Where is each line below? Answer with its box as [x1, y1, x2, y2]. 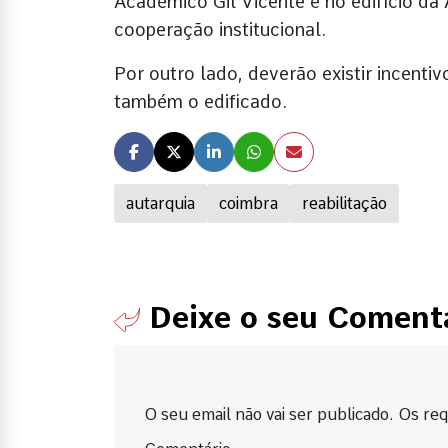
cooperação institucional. [114, 18, 326, 40]
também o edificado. [114, 90, 287, 112]
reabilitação [302, 193, 387, 213]
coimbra [219, 193, 278, 213]
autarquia [126, 193, 195, 213]
